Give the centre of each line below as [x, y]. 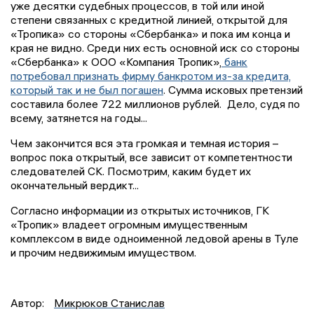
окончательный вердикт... [75, 185]
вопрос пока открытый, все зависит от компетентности [151, 157]
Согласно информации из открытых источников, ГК [140, 210]
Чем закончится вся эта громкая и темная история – [144, 143]
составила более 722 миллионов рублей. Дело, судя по [155, 103]
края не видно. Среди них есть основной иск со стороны [155, 47]
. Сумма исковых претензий [233, 89]
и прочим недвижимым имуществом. [103, 252]
